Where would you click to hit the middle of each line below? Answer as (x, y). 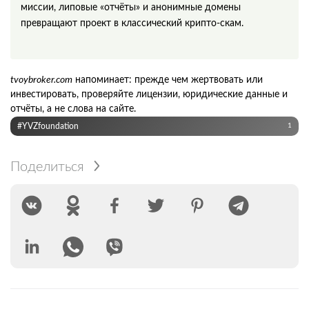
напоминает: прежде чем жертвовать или (168, 80)
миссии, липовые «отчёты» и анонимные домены (131, 7)
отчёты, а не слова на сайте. (73, 109)
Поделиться (47, 167)
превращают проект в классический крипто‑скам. (132, 23)
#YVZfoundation (48, 126)
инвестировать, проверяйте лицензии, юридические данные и (149, 94)
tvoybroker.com (41, 80)
